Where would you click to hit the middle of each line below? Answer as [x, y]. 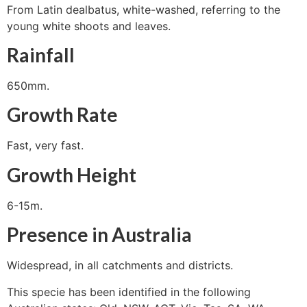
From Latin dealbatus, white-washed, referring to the [144, 9]
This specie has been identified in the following [129, 292]
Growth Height [72, 174]
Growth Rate [62, 115]
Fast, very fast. [45, 146]
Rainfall [41, 54]
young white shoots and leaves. [89, 26]
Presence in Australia [99, 235]
